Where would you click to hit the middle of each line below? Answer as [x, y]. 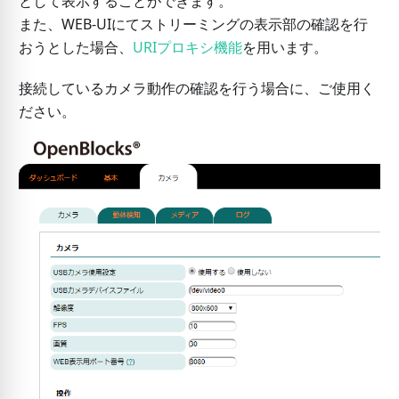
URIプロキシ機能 [187, 47]
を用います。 [285, 47]
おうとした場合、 [75, 47]
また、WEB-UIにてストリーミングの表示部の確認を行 [193, 24]
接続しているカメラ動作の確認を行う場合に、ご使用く [196, 88]
